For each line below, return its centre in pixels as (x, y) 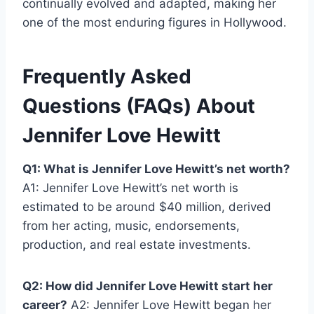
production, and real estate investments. (137, 245)
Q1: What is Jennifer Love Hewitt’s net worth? (156, 169)
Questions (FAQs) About (139, 106)
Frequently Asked (107, 77)
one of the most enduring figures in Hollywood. (155, 23)
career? (45, 305)
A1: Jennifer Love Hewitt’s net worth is (130, 188)
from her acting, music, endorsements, (131, 226)
